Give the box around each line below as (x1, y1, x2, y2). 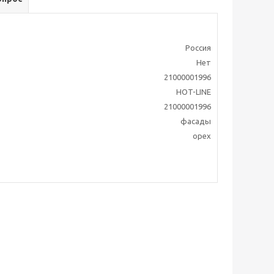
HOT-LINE (176, 87, 211, 97)
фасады (180, 117, 211, 126)
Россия (185, 43, 211, 53)
